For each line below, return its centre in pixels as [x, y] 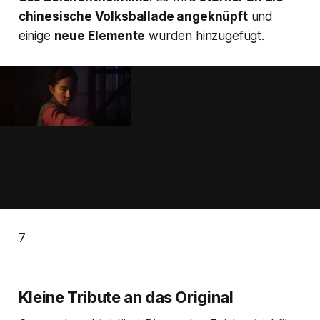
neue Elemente [100, 35]
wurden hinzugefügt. [205, 35]
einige [36, 35]
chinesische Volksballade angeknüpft [133, 16]
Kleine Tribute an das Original [126, 297]
